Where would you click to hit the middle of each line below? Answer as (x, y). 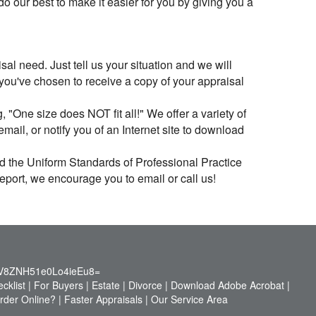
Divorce (145, 285)
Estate (105, 285)
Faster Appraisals (103, 299)
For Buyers (58, 285)
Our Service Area (189, 299)
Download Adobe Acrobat (227, 285)
